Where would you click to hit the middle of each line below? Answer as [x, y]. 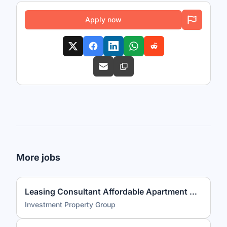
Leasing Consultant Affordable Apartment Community [193, 192]
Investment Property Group [70, 204]
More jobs [38, 157]
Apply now [103, 20]
